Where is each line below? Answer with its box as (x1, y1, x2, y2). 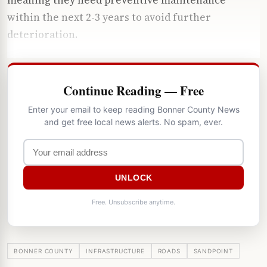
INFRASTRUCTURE (86, 247, 145, 254)
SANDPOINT (193, 247, 233, 254)
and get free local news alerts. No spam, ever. (44, 116, 223, 127)
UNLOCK (114, 172, 153, 182)
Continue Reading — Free (63, 81, 204, 100)
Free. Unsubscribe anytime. (92, 197, 175, 206)
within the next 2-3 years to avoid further (7, 10, 211, 24)
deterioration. (7, 27, 77, 42)
